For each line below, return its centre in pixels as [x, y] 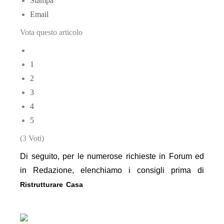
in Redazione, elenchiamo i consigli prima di [112, 170]
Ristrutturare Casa [51, 184]
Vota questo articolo [51, 32]
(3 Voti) [32, 138]
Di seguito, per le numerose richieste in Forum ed [112, 156]
